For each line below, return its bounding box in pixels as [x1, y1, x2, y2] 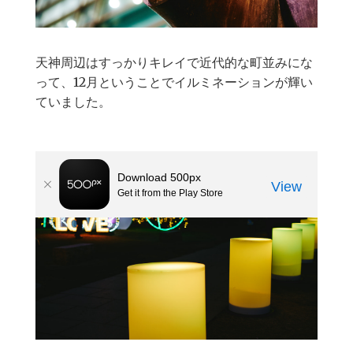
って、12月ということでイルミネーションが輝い [35, 74, 313, 90]
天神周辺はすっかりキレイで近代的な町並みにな [35, 54, 313, 70]
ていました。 [35, 94, 111, 110]
